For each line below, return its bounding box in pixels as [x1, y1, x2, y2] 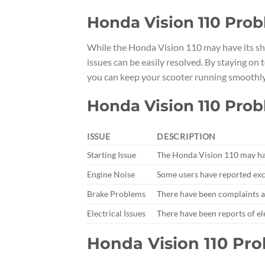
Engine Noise [87, 169, 135, 180]
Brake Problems [87, 189, 146, 199]
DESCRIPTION [157, 131, 216, 142]
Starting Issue [87, 150, 136, 160]
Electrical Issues [87, 208, 146, 219]
